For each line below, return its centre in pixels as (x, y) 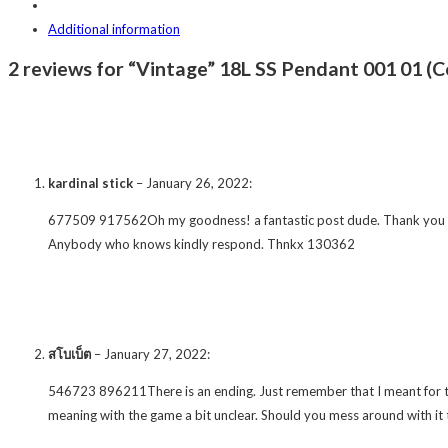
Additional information (114, 29)
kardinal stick (90, 182)
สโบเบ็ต (69, 353)
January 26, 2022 (197, 182)
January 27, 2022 (155, 353)
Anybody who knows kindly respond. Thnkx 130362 (201, 243)
